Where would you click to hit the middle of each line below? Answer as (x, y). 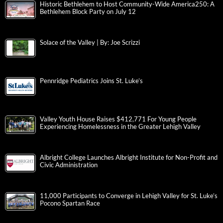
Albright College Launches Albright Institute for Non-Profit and (129, 158)
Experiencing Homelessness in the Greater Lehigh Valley (120, 127)
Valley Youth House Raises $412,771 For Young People (118, 119)
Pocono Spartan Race (70, 204)
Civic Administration (69, 165)
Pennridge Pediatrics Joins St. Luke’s (91, 81)
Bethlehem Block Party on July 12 (88, 12)
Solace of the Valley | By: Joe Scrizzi (90, 43)
